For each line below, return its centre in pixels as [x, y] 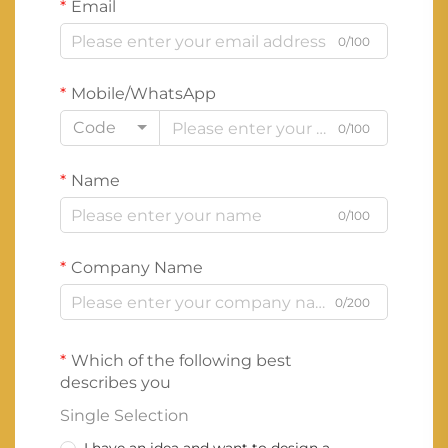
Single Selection [124, 416]
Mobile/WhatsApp [143, 94]
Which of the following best [181, 361]
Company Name [137, 268]
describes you [115, 383]
